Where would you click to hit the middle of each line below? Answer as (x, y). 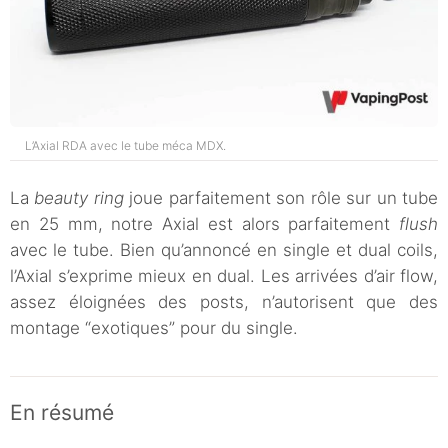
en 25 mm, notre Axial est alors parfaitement (204, 223)
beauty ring (79, 197)
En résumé (62, 412)
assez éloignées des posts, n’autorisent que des (224, 301)
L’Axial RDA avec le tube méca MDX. (125, 145)
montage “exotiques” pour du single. (154, 327)
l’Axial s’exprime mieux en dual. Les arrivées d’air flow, (224, 275)
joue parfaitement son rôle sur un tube (281, 197)
